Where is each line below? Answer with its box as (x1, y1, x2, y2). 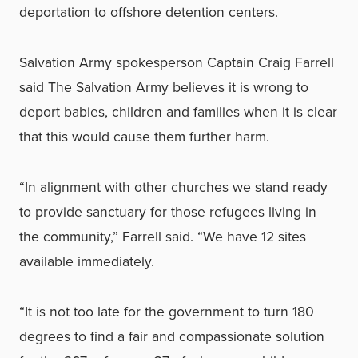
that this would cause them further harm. (19, 126, 269, 147)
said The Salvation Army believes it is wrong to (19, 77, 308, 97)
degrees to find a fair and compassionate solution (19, 326, 324, 347)
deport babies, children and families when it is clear (19, 101, 337, 122)
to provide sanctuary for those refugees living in (19, 201, 316, 222)
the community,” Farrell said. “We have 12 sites (19, 226, 306, 247)
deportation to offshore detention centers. (19, 2, 278, 22)
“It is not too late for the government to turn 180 (19, 301, 314, 322)
